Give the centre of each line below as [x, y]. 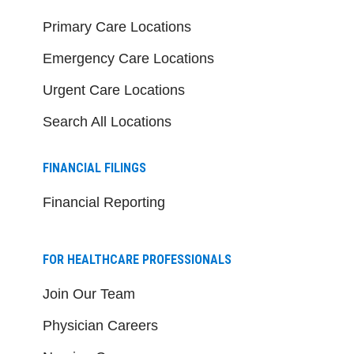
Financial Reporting [104, 202]
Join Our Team [89, 294]
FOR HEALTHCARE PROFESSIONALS [137, 259]
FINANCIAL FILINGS [94, 168]
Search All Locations [107, 121]
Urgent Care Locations [114, 90]
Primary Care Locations [117, 26]
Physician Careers [100, 325]
